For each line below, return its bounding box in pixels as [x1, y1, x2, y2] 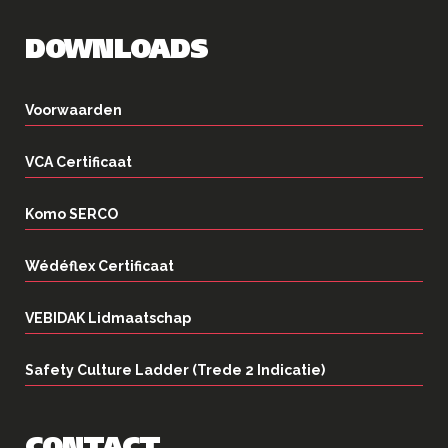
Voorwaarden [25, 101, 122, 118]
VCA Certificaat [25, 153, 132, 170]
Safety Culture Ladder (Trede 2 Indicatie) [25, 361, 325, 378]
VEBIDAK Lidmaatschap [25, 309, 191, 326]
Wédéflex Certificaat [25, 257, 174, 274]
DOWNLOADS [25, 38, 208, 64]
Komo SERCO [25, 205, 118, 222]
